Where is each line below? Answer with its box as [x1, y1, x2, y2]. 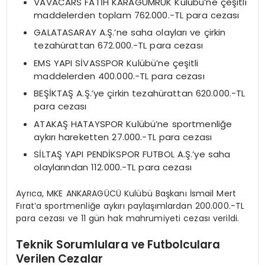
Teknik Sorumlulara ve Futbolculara [16, 237, 221, 253]
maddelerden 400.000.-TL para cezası [34, 69, 205, 82]
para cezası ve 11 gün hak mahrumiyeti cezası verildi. [16, 212, 240, 224]
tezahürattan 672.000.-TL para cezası [34, 39, 203, 52]
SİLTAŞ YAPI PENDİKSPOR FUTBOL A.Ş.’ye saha [34, 148, 231, 161]
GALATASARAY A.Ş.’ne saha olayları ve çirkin [34, 26, 226, 39]
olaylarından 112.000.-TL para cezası [34, 161, 192, 174]
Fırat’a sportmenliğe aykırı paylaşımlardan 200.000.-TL [16, 199, 245, 212]
